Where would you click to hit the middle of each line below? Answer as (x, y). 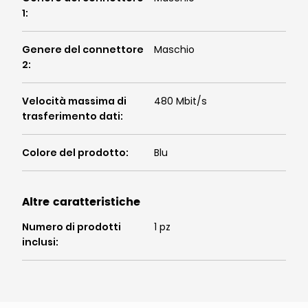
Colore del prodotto (74, 153)
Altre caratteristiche (81, 202)
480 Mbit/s (180, 101)
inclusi (39, 242)
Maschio (174, 50)
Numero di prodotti (71, 227)
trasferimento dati (71, 117)
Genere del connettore (83, 50)
